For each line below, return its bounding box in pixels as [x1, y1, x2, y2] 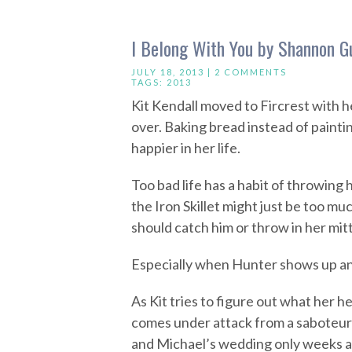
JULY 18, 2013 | [131, 67, 214, 77]
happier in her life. [131, 139, 240, 156]
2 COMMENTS [214, 67, 287, 77]
